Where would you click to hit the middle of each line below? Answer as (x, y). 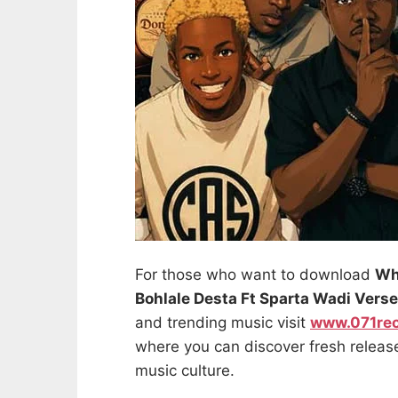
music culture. (185, 371)
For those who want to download (255, 275)
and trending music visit (223, 323)
